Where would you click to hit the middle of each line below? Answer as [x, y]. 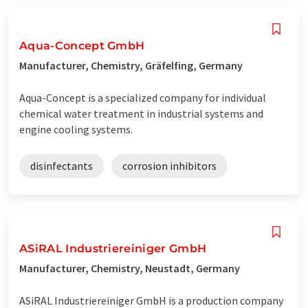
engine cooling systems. [76, 129]
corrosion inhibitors [169, 165]
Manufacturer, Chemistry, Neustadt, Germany [130, 268]
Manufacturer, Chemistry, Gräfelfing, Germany [131, 65]
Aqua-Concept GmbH [82, 45]
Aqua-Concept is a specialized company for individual [143, 97]
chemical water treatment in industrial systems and [141, 113]
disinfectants [62, 165]
